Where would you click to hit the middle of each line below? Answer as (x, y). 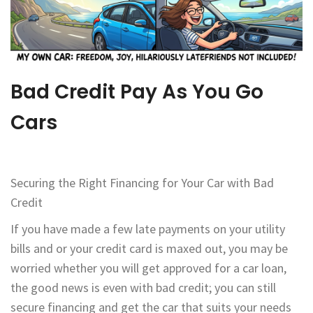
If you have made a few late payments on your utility (148, 229)
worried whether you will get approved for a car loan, (148, 268)
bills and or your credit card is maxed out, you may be (149, 249)
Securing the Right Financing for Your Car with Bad (142, 183)
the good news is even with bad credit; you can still (143, 288)
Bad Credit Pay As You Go (137, 92)
